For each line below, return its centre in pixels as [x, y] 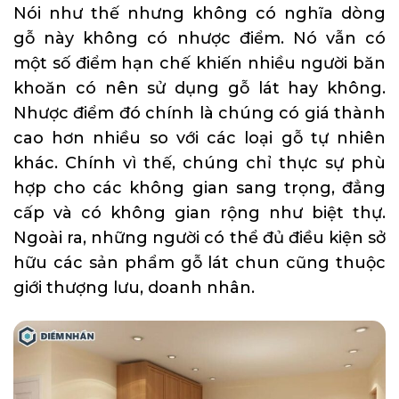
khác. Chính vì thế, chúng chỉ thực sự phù [199, 163]
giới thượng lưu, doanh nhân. [134, 287]
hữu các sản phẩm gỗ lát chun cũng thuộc [199, 262]
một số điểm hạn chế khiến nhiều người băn [199, 63]
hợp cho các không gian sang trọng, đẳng [199, 187]
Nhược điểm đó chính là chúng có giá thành [199, 113]
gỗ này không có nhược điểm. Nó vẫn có [199, 38]
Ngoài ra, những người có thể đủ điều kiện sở [199, 237]
